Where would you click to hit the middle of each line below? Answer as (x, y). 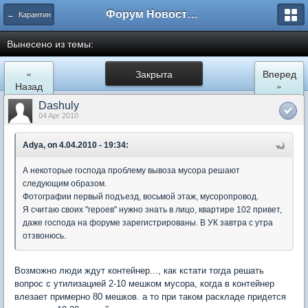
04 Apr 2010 (58, 115)
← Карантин (29, 14)
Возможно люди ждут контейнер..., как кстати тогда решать (139, 271)
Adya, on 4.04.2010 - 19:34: (76, 145)
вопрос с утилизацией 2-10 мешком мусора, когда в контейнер (144, 284)
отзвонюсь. (44, 236)
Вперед (279, 74)
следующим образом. (65, 184)
